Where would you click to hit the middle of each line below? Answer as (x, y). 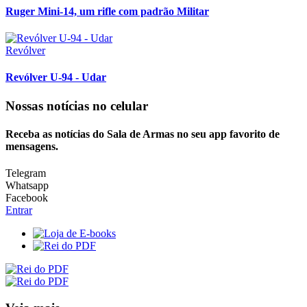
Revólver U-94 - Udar (56, 77)
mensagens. (32, 146)
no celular (120, 106)
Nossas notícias (49, 106)
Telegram (26, 173)
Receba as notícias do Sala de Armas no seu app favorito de (143, 134)
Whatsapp (27, 186)
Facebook (27, 198)
